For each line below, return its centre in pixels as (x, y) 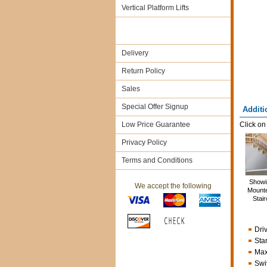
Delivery (135, 53)
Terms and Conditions (157, 160)
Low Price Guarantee (156, 125)
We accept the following (173, 186)
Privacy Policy (144, 142)
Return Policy (143, 71)
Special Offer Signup (155, 107)
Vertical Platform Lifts (155, 8)
